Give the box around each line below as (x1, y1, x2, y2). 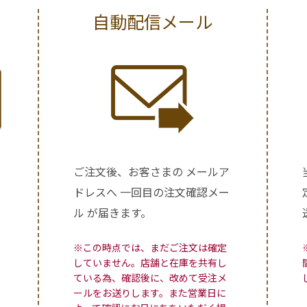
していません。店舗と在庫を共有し (73, 255, 227, 269)
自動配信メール (93, 8, 213, 34)
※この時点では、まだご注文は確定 (73, 240, 227, 254)
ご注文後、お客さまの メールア (73, 162, 230, 180)
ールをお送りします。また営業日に (73, 285, 226, 299)
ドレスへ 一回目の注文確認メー (73, 183, 230, 200)
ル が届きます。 (73, 204, 151, 221)
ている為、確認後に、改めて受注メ (73, 270, 227, 284)
